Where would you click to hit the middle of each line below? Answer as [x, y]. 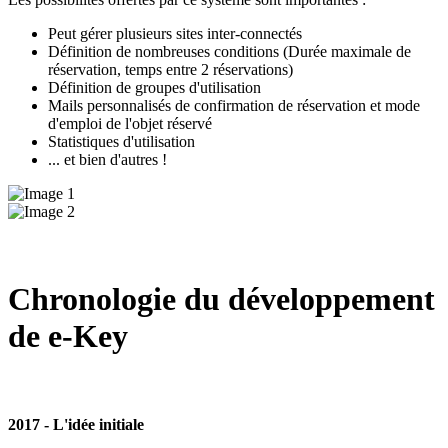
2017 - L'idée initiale [76, 425]
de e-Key [68, 336]
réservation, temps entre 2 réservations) [170, 69]
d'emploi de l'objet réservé [130, 123]
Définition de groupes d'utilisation [154, 87]
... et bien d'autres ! [107, 159]
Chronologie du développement [221, 299]
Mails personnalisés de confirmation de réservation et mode [234, 105]
